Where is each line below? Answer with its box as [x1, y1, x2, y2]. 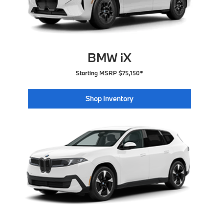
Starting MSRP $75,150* [76, 69, 143, 77]
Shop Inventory [85, 94, 133, 104]
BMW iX [88, 49, 131, 66]
